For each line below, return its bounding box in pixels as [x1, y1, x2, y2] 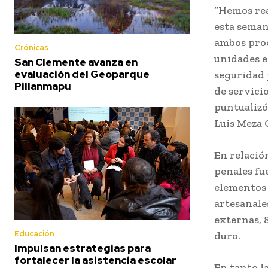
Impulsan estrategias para [14, 241, 151, 255]
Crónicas [14, 42, 48, 53]
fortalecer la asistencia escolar [14, 253, 176, 267]
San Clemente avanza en [14, 56, 138, 69]
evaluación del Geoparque [14, 68, 150, 81]
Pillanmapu [14, 80, 71, 93]
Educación [14, 228, 54, 239]
